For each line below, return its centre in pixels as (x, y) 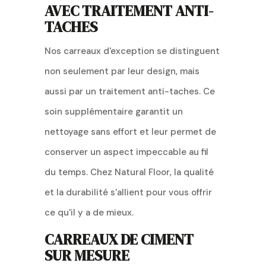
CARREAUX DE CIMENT (119, 239)
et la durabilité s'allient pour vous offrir (128, 192)
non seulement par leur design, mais (122, 71)
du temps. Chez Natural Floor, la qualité (129, 172)
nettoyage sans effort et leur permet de (130, 132)
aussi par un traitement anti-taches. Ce (129, 91)
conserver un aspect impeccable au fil (126, 152)
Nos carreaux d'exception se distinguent (132, 51)
